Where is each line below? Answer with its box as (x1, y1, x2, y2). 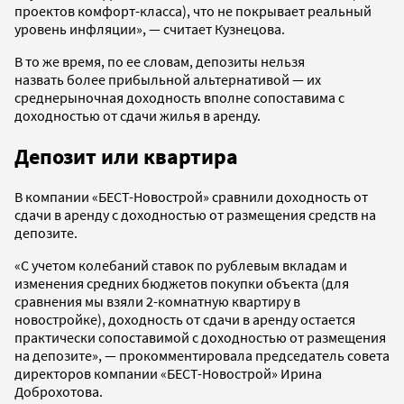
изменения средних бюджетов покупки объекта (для (14, 274, 349, 293)
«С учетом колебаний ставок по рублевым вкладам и (14, 256, 347, 275)
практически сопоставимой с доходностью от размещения (14, 328, 386, 347)
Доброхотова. (14, 382, 103, 401)
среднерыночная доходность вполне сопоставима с (14, 87, 344, 106)
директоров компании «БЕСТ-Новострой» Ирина (14, 364, 322, 383)
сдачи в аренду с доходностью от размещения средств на (14, 206, 376, 225)
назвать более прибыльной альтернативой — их (14, 69, 321, 88)
